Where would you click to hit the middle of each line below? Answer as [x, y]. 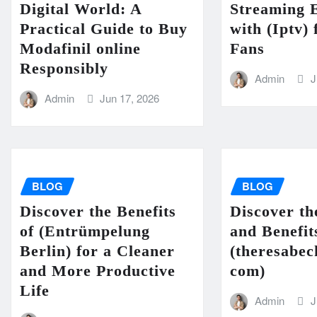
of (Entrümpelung [85, 231]
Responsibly [64, 69]
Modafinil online [80, 49]
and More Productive [98, 271]
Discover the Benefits [98, 212]
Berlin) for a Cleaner [97, 251]
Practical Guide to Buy [104, 29]
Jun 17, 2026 [130, 98]
